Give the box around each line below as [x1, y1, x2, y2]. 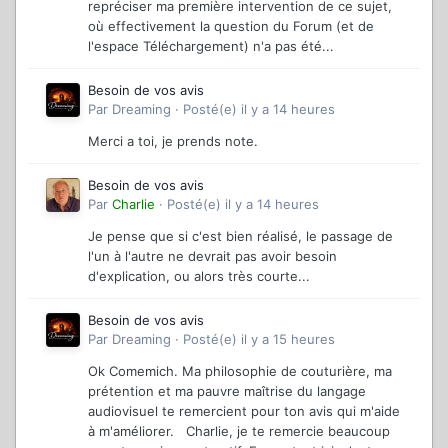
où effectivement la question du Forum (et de [88, 17, 374, 34]
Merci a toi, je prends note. [88, 132, 258, 149]
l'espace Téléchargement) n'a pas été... [88, 37, 334, 54]
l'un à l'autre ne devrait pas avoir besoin [88, 247, 337, 264]
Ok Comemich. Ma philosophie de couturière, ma [88, 362, 392, 379]
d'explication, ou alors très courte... [88, 267, 310, 284]
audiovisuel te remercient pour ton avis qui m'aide [88, 402, 400, 419]
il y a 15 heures [241, 330, 335, 347]
